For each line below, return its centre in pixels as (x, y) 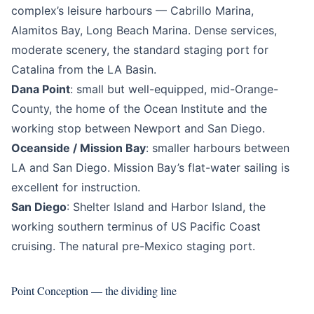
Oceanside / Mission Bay (78, 148)
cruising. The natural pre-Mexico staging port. (133, 246)
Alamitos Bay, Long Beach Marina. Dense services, (144, 30)
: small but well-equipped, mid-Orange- (174, 89)
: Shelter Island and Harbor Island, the (166, 207)
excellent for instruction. (76, 187)
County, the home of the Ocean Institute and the (139, 109)
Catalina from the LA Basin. (84, 69)
